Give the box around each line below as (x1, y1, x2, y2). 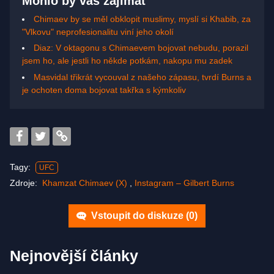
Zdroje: (10, 177, 42, 188)
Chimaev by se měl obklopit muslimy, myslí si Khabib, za (34, 13, 251, 24)
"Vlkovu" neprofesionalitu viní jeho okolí (22, 26, 174, 37)
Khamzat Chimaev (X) (42, 177, 130, 188)
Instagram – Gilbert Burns (135, 177, 234, 188)
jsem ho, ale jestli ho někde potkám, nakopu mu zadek (22, 56, 232, 66)
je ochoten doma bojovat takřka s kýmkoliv (22, 84, 186, 95)
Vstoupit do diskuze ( (89, 210, 189, 221)
